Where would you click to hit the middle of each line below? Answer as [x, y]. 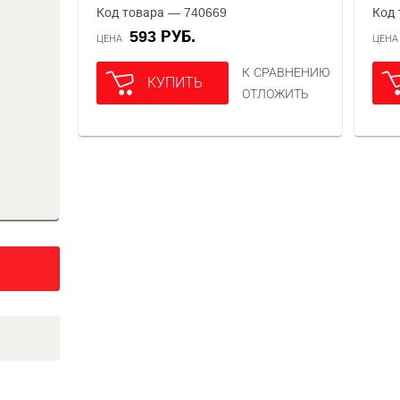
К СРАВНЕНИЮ [287, 72]
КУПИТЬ [175, 83]
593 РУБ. [167, 37]
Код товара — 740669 [162, 12]
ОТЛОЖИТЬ [276, 94]
